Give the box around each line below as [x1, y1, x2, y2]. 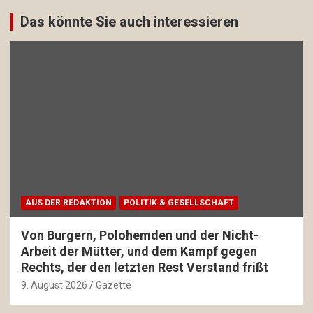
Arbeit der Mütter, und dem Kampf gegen [21, 243, 257, 259]
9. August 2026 [21, 279, 87, 291]
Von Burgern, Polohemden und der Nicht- [21, 227, 259, 242]
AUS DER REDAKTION [25, 197, 112, 208]
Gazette [96, 279, 131, 291]
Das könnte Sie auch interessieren [20, 13, 238, 30]
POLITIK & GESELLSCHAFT [124, 197, 234, 208]
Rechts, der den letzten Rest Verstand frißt [21, 259, 268, 275]
